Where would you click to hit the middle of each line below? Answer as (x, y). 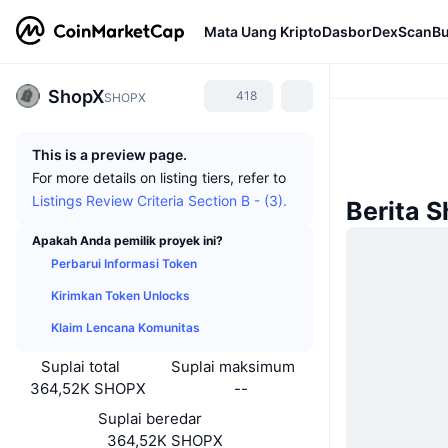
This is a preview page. (109, 154)
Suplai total (81, 366)
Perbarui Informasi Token (124, 263)
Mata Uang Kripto (263, 31)
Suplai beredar (149, 418)
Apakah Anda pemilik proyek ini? (127, 240)
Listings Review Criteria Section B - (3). (159, 200)
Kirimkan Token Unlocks (120, 295)
